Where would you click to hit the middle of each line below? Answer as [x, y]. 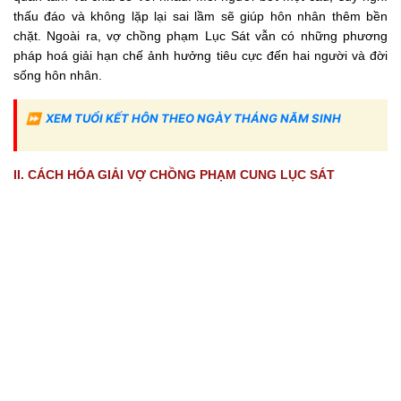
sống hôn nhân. [58, 75]
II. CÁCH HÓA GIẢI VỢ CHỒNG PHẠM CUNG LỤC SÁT [174, 174]
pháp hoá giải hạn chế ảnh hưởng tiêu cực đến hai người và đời [200, 55]
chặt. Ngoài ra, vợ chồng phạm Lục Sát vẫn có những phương [200, 35]
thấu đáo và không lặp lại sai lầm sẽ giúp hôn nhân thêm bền [200, 16]
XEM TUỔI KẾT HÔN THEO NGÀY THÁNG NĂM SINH [193, 118]
